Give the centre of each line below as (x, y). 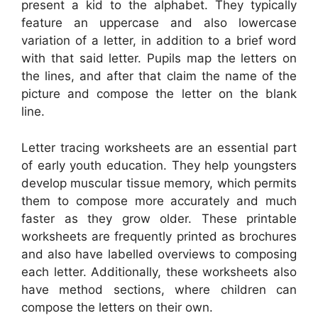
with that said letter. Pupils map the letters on (159, 59)
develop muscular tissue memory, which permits (159, 183)
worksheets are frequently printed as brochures (159, 236)
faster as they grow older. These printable (159, 218)
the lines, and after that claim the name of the (159, 76)
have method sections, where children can (159, 289)
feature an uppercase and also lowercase (159, 23)
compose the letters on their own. (117, 307)
